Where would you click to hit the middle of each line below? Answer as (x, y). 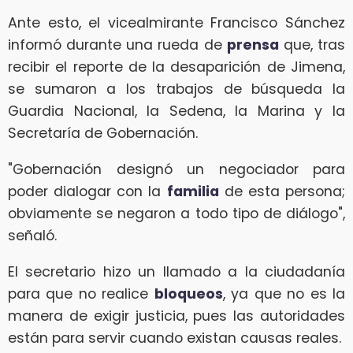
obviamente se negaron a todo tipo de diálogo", (176, 213)
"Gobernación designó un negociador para (176, 169)
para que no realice (81, 294)
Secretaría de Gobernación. (103, 134)
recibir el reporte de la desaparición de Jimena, (176, 67)
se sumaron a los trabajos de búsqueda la (176, 89)
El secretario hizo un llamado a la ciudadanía (176, 271)
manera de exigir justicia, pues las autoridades (176, 316)
